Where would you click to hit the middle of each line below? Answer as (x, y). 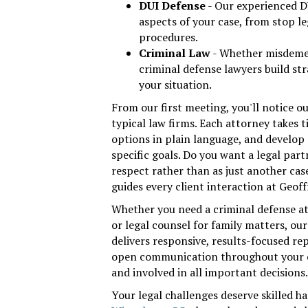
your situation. (175, 84)
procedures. (168, 37)
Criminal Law (175, 53)
